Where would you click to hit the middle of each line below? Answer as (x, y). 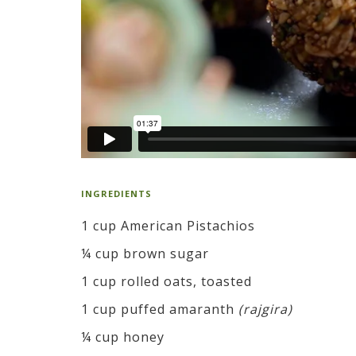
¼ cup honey (123, 337)
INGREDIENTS (116, 193)
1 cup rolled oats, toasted (166, 281)
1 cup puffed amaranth (158, 309)
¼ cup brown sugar (145, 253)
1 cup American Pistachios (168, 225)
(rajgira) (263, 309)
